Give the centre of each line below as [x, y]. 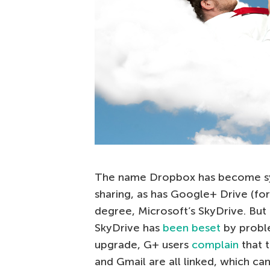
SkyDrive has [129, 228]
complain [215, 245]
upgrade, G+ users [143, 245]
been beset [192, 228]
